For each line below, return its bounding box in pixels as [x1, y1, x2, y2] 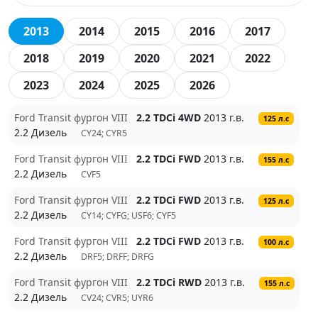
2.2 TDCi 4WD [136, 111, 201, 124]
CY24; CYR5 [81, 127, 131, 139]
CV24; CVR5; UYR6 [81, 292, 158, 304]
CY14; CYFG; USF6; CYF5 [81, 209, 180, 221]
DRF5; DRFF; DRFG [81, 251, 158, 263]
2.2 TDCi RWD [136, 275, 202, 289]
